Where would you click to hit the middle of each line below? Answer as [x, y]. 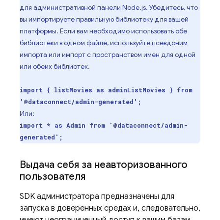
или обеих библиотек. [55, 66]
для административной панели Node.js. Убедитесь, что [109, 7]
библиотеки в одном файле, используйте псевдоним [104, 43]
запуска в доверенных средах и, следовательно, [110, 208]
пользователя [53, 177]
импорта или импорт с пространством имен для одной [108, 55]
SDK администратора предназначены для [97, 196]
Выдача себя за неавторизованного [104, 165]
